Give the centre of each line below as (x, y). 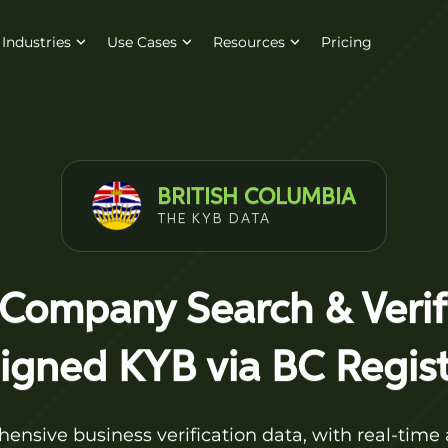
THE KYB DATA (214, 218)
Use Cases (141, 41)
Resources (248, 41)
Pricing (346, 41)
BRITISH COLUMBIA (256, 197)
